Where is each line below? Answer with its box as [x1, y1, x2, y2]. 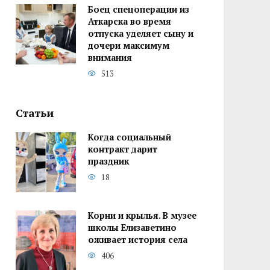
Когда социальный [88, 131, 171, 143]
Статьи [16, 106, 54, 121]
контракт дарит [88, 143, 157, 155]
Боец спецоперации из [88, 4, 189, 16]
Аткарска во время [88, 16, 171, 28]
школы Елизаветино [88, 222, 177, 234]
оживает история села [88, 234, 187, 246]
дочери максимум [88, 40, 169, 52]
